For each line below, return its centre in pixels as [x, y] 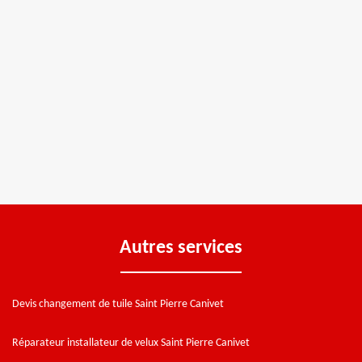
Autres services [181, 248]
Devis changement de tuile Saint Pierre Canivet [118, 304]
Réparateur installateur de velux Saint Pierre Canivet [131, 343]
